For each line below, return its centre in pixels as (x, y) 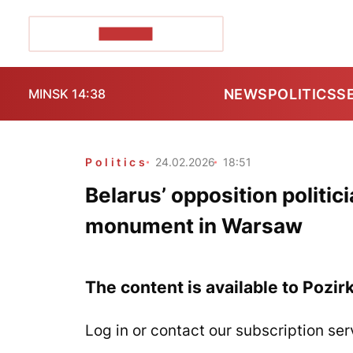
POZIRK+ (126, 33)
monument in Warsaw (194, 226)
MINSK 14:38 (67, 94)
